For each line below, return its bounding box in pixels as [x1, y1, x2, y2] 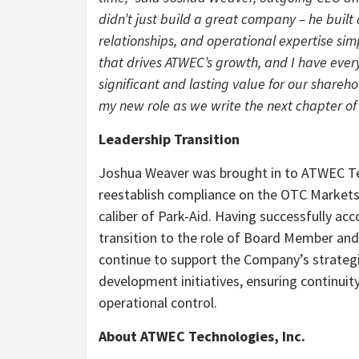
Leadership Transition [99, 129, 240, 148]
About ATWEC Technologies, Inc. [99, 326, 305, 345]
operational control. [99, 292, 217, 312]
